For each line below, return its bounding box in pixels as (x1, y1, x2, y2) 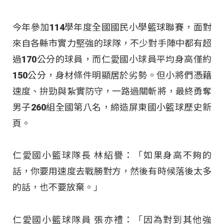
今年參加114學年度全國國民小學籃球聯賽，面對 (12, 22, 211, 33)
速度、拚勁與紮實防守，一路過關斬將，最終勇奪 (12, 86, 211, 97)
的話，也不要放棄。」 (12, 182, 102, 193)
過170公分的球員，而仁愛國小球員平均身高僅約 (12, 54, 211, 65)
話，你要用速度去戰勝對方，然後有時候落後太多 (12, 166, 211, 177)
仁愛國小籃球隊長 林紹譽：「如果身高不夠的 (12, 150, 211, 161)
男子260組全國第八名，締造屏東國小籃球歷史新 (12, 102, 211, 113)
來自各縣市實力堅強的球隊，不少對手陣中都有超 (12, 38, 211, 49)
